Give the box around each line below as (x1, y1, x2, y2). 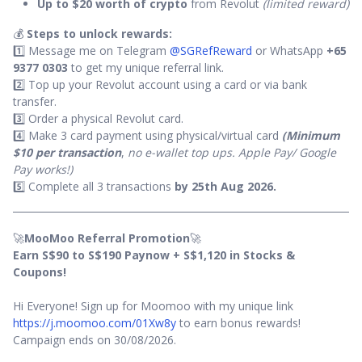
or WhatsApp (252, 43, 326, 59)
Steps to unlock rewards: (27, 26, 172, 42)
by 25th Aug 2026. (171, 179, 276, 195)
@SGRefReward (170, 43, 252, 59)
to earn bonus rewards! (176, 315, 301, 331)
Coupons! (13, 264, 66, 280)
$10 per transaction (13, 145, 121, 161)
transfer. (13, 94, 57, 110)
